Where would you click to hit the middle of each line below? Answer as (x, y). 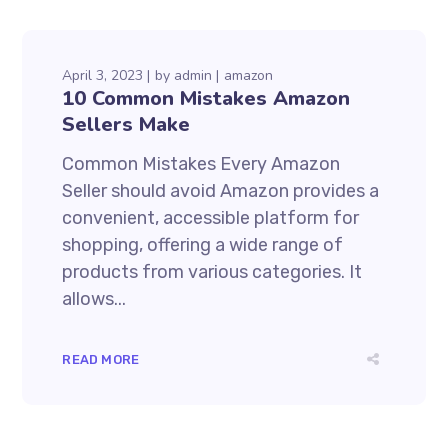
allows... (94, 298)
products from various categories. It (212, 271)
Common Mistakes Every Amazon (201, 163)
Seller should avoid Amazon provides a (221, 190)
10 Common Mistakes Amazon (206, 98)
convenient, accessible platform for (211, 217)
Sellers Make (126, 124)
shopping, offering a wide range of (203, 244)
